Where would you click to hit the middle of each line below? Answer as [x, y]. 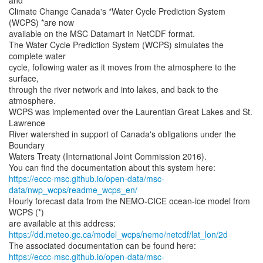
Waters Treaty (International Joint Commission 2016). [108, 156]
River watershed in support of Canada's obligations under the [122, 134]
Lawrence [27, 123]
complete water [37, 56]
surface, [24, 78]
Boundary [27, 145]
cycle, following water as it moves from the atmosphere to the [122, 67]
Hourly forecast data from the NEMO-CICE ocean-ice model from [129, 201]
